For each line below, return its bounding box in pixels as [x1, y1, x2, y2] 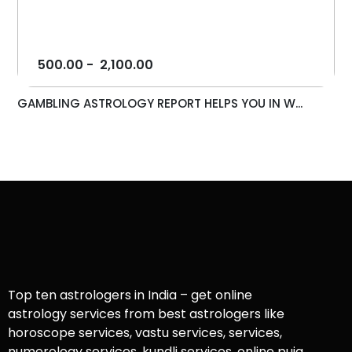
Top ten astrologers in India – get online [8, 286, 252, 305]
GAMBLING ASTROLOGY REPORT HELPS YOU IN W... [17, 95, 303, 112]
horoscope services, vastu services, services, [8, 324, 282, 343]
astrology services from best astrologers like [8, 305, 284, 324]
